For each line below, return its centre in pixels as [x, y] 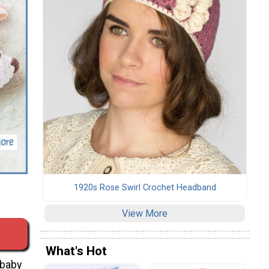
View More [145, 213]
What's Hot [76, 251]
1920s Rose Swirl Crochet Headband [145, 187]
